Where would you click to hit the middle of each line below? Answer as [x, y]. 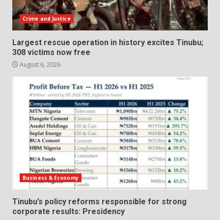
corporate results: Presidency [69, 211]
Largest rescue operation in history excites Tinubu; [108, 42]
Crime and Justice [47, 18]
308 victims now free [51, 52]
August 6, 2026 [39, 64]
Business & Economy [51, 178]
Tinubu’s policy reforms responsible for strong [99, 201]
